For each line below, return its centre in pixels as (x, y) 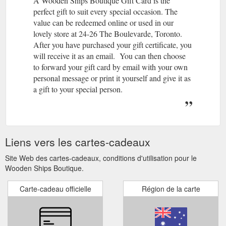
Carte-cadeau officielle (55, 188)
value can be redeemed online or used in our (103, 22)
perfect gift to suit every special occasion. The (105, 11)
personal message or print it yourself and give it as (112, 78)
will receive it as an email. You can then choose (109, 55)
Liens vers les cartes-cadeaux (78, 142)
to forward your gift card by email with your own (110, 67)
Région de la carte (171, 188)
